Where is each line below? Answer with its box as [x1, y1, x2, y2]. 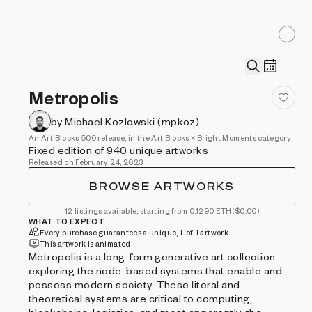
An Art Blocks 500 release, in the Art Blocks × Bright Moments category [29, 133, 292, 142]
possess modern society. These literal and [29, 278, 240, 290]
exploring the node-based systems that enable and [29, 264, 283, 276]
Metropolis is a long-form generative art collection [29, 250, 276, 263]
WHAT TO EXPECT [29, 217, 105, 226]
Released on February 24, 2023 [29, 157, 143, 166]
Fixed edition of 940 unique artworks [29, 143, 209, 156]
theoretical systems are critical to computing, [29, 292, 253, 304]
